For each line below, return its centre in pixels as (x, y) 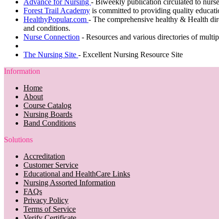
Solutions (18, 139)
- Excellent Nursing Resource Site (131, 54)
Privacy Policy (46, 200)
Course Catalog (47, 105)
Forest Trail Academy (57, 10)
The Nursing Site (51, 54)
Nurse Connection (52, 37)
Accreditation (44, 156)
